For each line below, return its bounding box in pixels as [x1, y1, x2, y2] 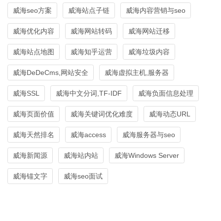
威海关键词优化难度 [71, 110, 133, 118]
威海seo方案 [13, 6, 52, 14]
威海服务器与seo [122, 130, 175, 139]
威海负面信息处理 [138, 89, 193, 97]
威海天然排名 [13, 130, 54, 139]
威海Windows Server [114, 151, 179, 159]
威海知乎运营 [71, 47, 112, 56]
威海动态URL [149, 110, 190, 118]
